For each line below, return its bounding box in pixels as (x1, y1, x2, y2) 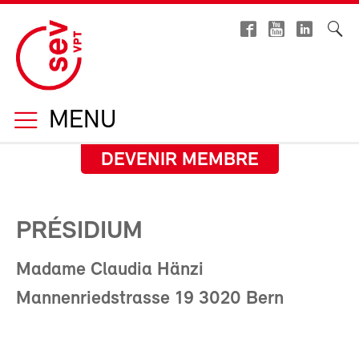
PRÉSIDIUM (16, 219, 143, 244)
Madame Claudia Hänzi (16, 260, 204, 280)
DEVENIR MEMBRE (100, 151, 259, 170)
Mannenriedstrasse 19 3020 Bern (16, 289, 284, 309)
